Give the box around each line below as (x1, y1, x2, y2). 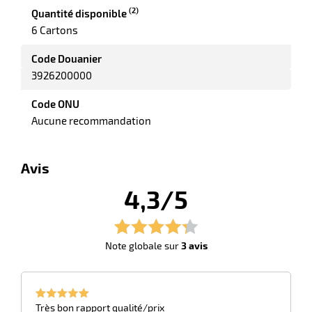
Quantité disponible (31, 6, 129, 19)
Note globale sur (104, 239, 181, 251)
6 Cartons (31, 23, 78, 36)
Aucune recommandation (31, 114, 151, 127)
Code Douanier (31, 52, 102, 65)
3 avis (180, 239, 208, 251)
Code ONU (31, 97, 79, 110)
